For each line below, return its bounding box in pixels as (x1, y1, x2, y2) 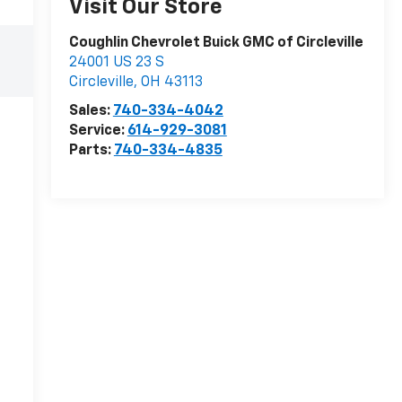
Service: (68, 124, 127, 139)
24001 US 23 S (68, 56, 164, 71)
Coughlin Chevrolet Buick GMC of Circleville (68, 36, 363, 51)
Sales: (68, 104, 113, 119)
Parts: (68, 144, 114, 159)
